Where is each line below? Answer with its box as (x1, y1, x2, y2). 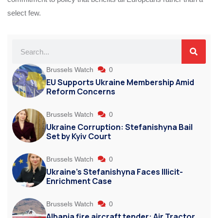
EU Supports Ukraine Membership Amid (46, 77, 194, 88)
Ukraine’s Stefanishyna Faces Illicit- (46, 166, 183, 178)
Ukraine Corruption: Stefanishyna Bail (46, 122, 193, 133)
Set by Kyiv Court (46, 131, 111, 142)
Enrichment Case (46, 176, 112, 187)
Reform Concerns (46, 86, 115, 97)
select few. (7, 9, 41, 18)
